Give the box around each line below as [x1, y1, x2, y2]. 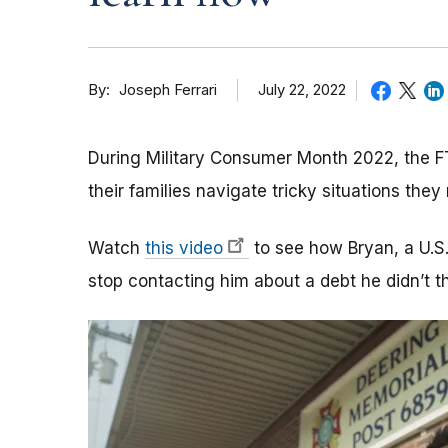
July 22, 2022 [258, 80, 346, 99]
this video [145, 238, 223, 259]
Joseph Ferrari [119, 81, 217, 100]
